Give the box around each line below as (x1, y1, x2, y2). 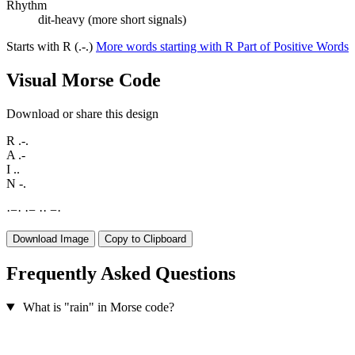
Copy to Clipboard (105, 233, 186, 246)
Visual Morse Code (6, 70, 161, 91)
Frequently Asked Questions (6, 263, 235, 284)
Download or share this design (6, 107, 158, 121)
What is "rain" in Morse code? (22, 300, 174, 315)
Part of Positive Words (237, 40, 349, 54)
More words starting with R (96, 40, 237, 54)
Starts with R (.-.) (6, 40, 96, 54)
